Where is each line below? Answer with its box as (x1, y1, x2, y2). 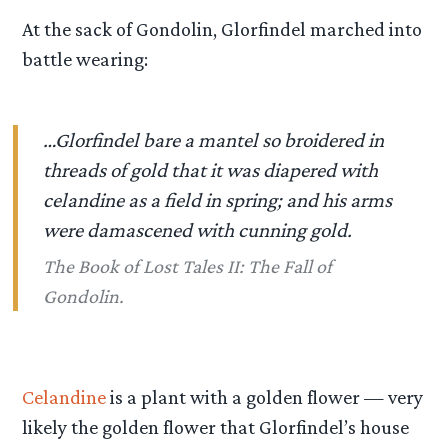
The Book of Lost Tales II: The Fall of (43, 255, 333, 278)
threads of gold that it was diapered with (43, 157, 379, 182)
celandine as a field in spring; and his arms (43, 187, 393, 212)
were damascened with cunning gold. (43, 217, 353, 242)
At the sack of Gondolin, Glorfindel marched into (22, 17, 423, 40)
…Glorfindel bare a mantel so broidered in (43, 127, 385, 152)
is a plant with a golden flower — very (110, 385, 424, 408)
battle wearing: (22, 47, 149, 70)
